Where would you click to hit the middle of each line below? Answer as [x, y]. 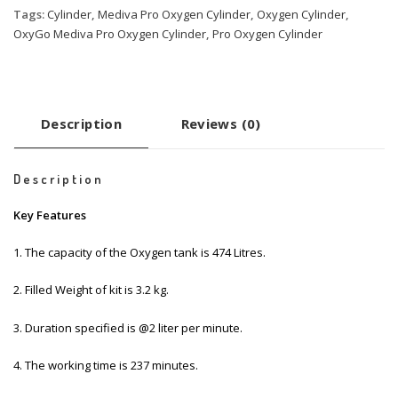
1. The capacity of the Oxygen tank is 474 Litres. [139, 253]
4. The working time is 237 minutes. [106, 366]
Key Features [50, 215]
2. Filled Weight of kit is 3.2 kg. [91, 290]
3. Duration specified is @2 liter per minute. [128, 327]
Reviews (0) [221, 124]
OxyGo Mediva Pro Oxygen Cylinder [110, 34]
